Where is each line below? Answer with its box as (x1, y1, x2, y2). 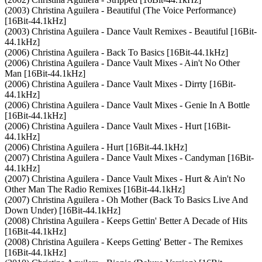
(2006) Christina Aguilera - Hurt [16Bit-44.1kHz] (5, 142, 187, 152)
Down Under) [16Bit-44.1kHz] (5, 205, 120, 215)
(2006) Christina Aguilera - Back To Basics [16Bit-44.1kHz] (5, 47, 228, 57)
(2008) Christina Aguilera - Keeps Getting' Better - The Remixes (5, 236, 243, 247)
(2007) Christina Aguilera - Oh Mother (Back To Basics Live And (5, 194, 248, 205)
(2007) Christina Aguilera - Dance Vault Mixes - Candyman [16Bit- (5, 152, 254, 163)
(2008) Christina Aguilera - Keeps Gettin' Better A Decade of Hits (5, 215, 247, 226)
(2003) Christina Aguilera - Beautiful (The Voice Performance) (5, 5, 236, 15)
